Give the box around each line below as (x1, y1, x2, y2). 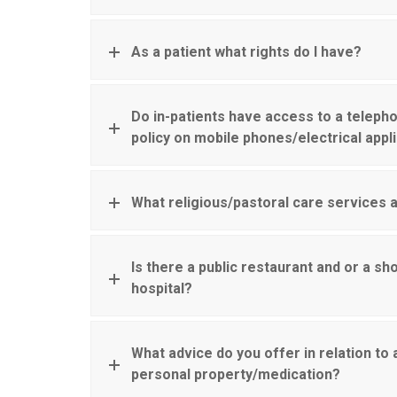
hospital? (131, 280, 192, 298)
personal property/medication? (131, 366, 340, 384)
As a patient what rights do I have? (131, 43, 362, 61)
